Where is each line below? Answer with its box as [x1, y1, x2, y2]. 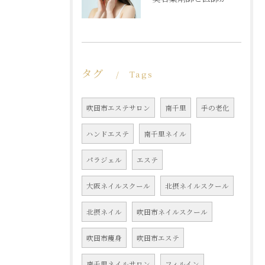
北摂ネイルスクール [165, 180, 229, 190]
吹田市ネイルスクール [137, 206, 208, 216]
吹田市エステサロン [86, 102, 150, 112]
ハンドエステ [86, 128, 129, 138]
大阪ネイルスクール [86, 180, 150, 190]
